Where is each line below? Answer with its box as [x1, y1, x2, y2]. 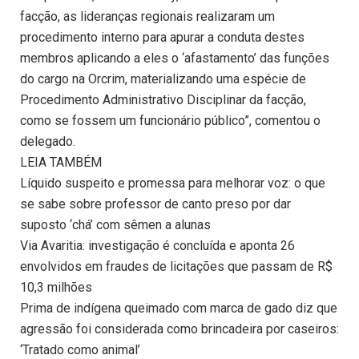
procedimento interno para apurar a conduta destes [20, 30, 305, 46]
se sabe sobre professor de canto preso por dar [20, 196, 291, 212]
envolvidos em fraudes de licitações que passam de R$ [20, 259, 333, 275]
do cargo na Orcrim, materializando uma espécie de [20, 71, 306, 87]
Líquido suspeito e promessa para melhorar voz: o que [20, 175, 325, 192]
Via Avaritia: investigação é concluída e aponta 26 [20, 238, 295, 254]
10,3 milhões [20, 280, 92, 296]
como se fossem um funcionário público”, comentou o [20, 113, 321, 129]
